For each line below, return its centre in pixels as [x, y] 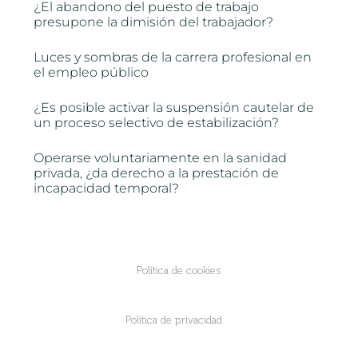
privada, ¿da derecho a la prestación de [157, 173]
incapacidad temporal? [107, 188]
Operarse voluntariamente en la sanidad [161, 157]
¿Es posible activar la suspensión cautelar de [174, 107]
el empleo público [91, 72]
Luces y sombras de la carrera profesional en [173, 57]
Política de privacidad [173, 320]
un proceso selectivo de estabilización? [157, 122]
